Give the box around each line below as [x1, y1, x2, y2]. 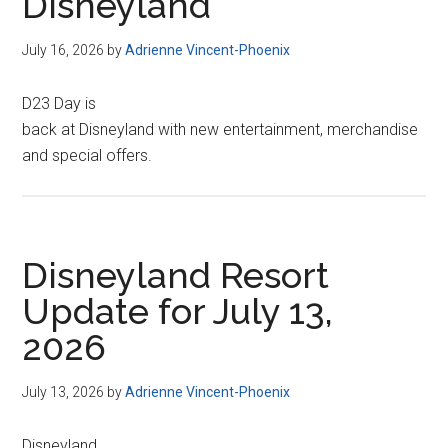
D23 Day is [22, 94, 97, 113]
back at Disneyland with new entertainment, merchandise [22, 120, 419, 139]
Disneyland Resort [22, 254, 330, 296]
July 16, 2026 [22, 42, 105, 58]
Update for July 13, [22, 290, 334, 332]
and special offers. [22, 146, 153, 165]
